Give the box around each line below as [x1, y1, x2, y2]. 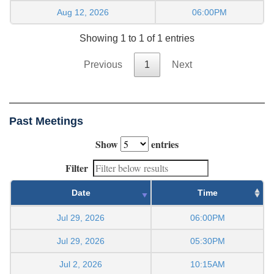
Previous [83, 59, 122, 70]
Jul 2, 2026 [59, 259, 102, 270]
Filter [65, 161, 88, 176]
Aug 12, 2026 [57, 7, 109, 17]
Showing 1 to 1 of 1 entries [80, 33, 194, 44]
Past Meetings [9, 115, 83, 128]
